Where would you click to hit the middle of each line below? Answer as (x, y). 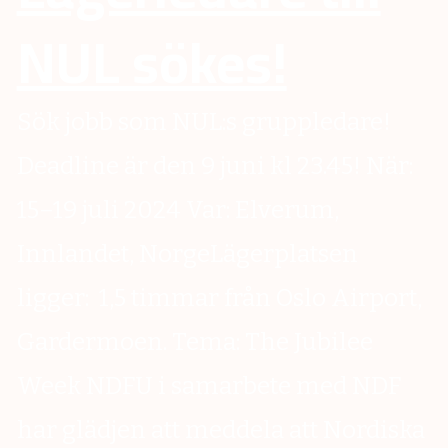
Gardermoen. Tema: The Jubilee (194, 342)
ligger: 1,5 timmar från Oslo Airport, (219, 298)
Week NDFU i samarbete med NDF (208, 386)
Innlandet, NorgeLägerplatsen (187, 254)
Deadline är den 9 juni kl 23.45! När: (214, 166)
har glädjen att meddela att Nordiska (220, 430)
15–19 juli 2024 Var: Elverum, (177, 210)
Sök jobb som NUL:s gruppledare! (203, 122)
